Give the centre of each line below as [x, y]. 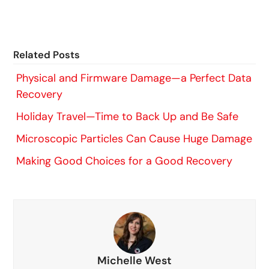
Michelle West [134, 260]
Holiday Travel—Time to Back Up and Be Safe [128, 116]
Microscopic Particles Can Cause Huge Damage [134, 138]
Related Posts [47, 54]
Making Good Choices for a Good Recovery [125, 161]
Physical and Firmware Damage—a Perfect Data [134, 78]
